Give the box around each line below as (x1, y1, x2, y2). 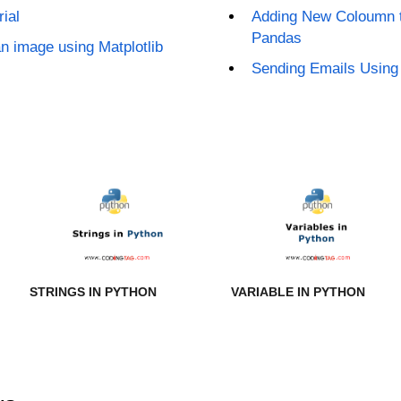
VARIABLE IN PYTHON (230, 285, 365, 300)
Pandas (251, 30, 302, 47)
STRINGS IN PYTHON (30, 285, 158, 300)
